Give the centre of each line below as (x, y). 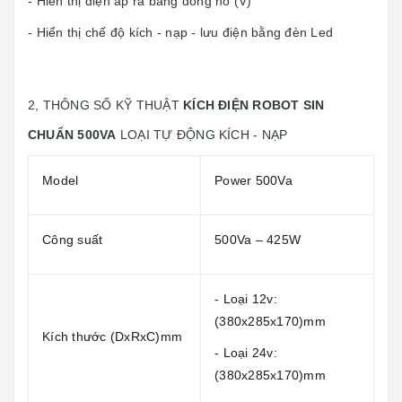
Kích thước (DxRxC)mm (112, 336)
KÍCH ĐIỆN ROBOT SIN (254, 105)
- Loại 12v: (246, 298)
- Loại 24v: (246, 352)
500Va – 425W (258, 239)
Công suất (73, 239)
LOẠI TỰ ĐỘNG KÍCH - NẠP (202, 134)
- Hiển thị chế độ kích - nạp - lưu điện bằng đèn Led (180, 32)
